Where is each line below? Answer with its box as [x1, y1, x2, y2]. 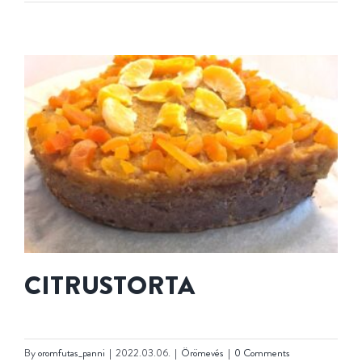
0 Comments [234, 344, 290, 360]
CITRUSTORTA [24, 266, 195, 304]
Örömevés [181, 344, 224, 360]
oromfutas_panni [38, 344, 105, 360]
